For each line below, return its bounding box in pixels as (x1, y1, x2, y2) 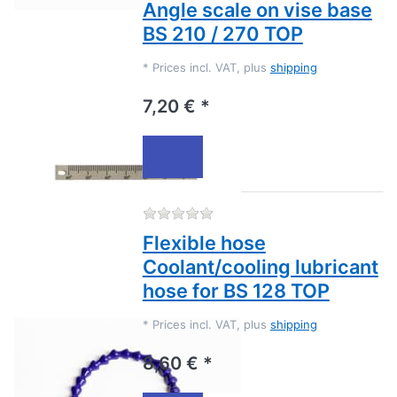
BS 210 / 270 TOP (142, 22, 303, 46)
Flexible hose (142, 231, 266, 255)
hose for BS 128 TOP (142, 279, 330, 303)
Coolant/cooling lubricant (142, 255, 378, 279)
